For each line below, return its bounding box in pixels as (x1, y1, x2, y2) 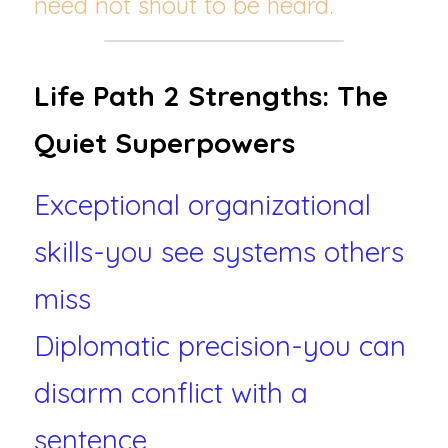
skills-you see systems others (34, 234, 404, 269)
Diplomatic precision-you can (34, 328, 406, 363)
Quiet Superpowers (34, 125, 295, 160)
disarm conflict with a (34, 375, 308, 410)
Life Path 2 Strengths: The (34, 78, 388, 113)
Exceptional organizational (34, 187, 371, 222)
